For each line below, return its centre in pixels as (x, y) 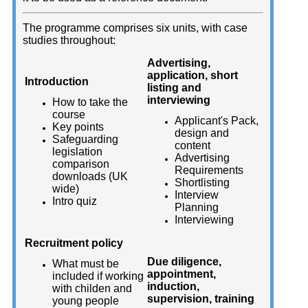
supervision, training (201, 299)
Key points (78, 127)
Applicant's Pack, (217, 121)
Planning (197, 208)
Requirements (209, 170)
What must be (86, 264)
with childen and (92, 289)
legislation (77, 152)
